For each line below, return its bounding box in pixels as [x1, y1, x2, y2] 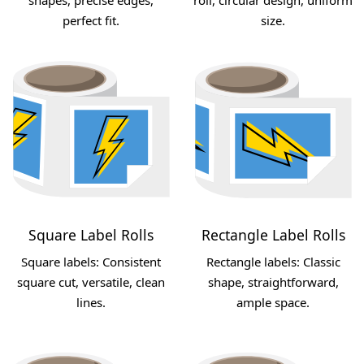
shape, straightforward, [207, 273, 339, 290]
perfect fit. [63, 11, 119, 28]
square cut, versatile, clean [17, 273, 165, 290]
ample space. [236, 293, 310, 310]
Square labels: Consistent [21, 253, 161, 270]
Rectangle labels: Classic [206, 253, 340, 270]
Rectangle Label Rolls [201, 224, 345, 245]
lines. [76, 293, 106, 310]
